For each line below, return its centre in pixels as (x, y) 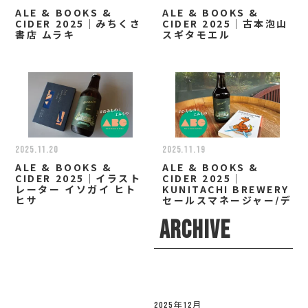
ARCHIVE (196, 231)
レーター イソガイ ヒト (76, 189)
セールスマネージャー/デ (227, 200)
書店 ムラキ (45, 35)
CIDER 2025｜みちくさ (78, 24)
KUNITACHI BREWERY (226, 189)
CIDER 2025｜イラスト (78, 178)
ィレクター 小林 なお (217, 211)
